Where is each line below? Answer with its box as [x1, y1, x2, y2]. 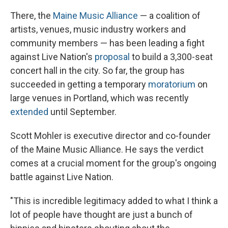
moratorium [148, 79, 195, 90]
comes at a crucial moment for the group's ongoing [10, 158, 216, 169]
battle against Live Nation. [10, 172, 113, 183]
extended [10, 106, 48, 118]
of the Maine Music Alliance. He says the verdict [10, 144, 204, 155]
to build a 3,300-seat [130, 51, 213, 63]
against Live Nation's [10, 51, 95, 63]
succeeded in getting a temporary [10, 79, 148, 90]
